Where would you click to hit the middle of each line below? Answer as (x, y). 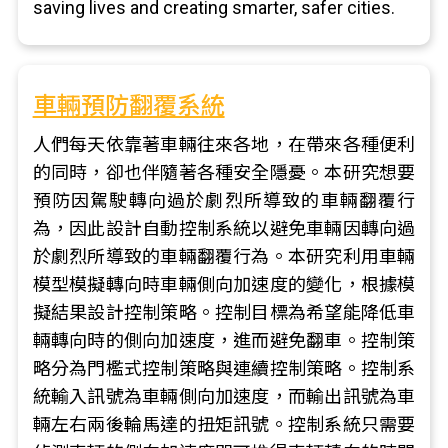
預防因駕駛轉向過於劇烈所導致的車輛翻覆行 (224, 200)
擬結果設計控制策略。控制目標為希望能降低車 (224, 312)
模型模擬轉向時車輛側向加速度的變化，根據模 (224, 284)
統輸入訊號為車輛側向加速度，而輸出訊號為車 (224, 396)
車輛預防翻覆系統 (128, 106)
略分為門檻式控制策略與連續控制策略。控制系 (224, 368)
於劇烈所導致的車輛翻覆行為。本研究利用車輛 (224, 256)
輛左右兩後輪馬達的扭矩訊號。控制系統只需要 (224, 424)
